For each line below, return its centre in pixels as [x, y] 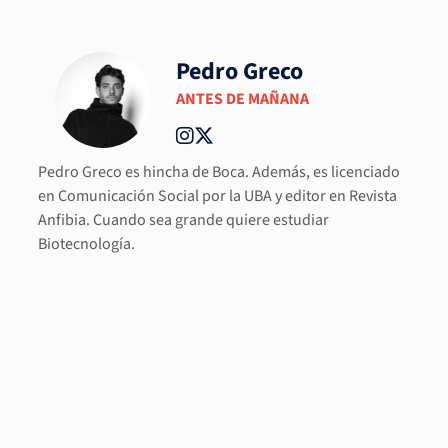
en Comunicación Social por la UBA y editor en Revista [218, 195]
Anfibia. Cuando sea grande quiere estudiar [184, 219]
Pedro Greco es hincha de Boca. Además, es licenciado [219, 171]
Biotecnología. [87, 243]
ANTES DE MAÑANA [243, 98]
